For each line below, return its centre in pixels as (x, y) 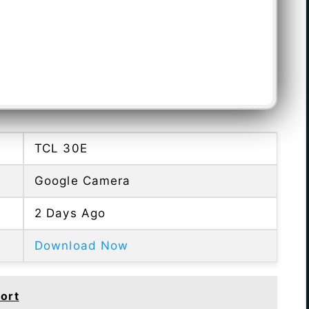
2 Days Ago (70, 213)
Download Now (82, 246)
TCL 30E (61, 149)
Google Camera (83, 181)
